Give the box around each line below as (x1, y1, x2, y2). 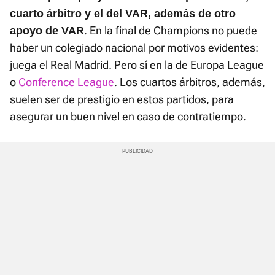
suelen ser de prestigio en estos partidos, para (10, 93, 234, 106)
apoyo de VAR (10, 25, 84, 37)
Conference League (18, 76, 114, 89)
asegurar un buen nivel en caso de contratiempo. (10, 110, 246, 123)
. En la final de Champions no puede (84, 24, 257, 37)
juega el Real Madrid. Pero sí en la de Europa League (10, 58, 264, 72)
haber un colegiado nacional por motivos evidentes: (10, 41, 258, 55)
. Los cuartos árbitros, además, (114, 76, 265, 89)
